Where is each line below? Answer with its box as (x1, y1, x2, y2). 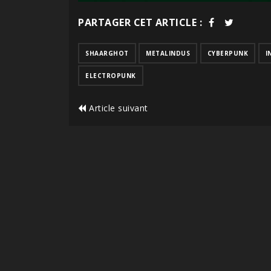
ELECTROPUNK (85, 71, 136, 80)
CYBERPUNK (207, 49, 248, 58)
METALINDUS (146, 49, 190, 58)
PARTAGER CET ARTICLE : (78, 16, 202, 30)
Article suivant (86, 102, 148, 114)
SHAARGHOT (85, 49, 129, 58)
